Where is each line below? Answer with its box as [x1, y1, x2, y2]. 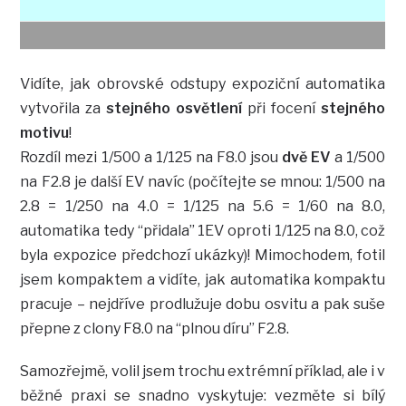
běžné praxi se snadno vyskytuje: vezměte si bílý [20, 386, 386, 404]
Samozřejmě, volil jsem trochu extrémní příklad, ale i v [20, 362, 386, 380]
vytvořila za [20, 99, 107, 117]
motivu [20, 123, 70, 141]
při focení [242, 99, 322, 117]
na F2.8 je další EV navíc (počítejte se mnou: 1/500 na [20, 172, 386, 190]
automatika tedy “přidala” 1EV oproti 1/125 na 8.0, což [20, 221, 386, 239]
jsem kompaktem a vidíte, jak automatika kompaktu [20, 270, 386, 288]
